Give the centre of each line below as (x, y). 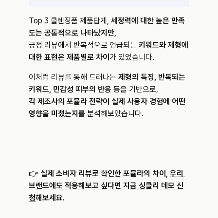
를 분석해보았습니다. (111, 114)
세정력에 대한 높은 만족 (148, 21)
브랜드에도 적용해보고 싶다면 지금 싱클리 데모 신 (106, 186)
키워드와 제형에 (163, 45)
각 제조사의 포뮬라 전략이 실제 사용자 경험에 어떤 (107, 102)
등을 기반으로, (135, 90)
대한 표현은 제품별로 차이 (69, 57)
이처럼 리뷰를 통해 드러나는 (73, 77)
